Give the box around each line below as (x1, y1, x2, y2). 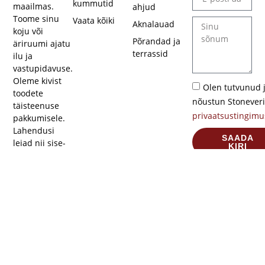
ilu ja (13, 50, 33, 62)
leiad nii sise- (13, 137, 66, 149)
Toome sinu (13, 13, 60, 25)
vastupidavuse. (13, 63, 73, 75)
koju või (13, 25, 44, 37)
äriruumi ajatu (13, 38, 71, 50)
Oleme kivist (13, 75, 62, 87)
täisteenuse (13, 100, 60, 112)
